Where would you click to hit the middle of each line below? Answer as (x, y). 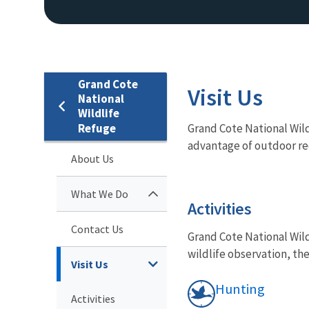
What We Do (100, 193)
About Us (92, 158)
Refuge (97, 128)
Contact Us (97, 229)
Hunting (240, 289)
